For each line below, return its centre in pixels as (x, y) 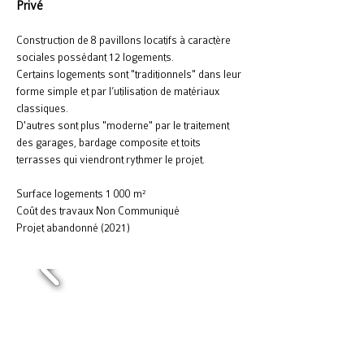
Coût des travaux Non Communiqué (99, 211)
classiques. (42, 108)
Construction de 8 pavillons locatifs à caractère (123, 40)
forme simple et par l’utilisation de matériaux (118, 91)
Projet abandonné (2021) (73, 228)
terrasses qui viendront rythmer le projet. (110, 160)
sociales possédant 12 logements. (95, 57)
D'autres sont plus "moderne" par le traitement (123, 126)
